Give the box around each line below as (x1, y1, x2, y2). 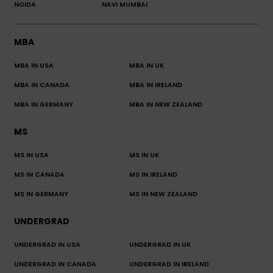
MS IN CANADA (14, 169, 65, 179)
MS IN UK (129, 150, 159, 160)
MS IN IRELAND (129, 169, 177, 179)
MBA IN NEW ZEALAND (129, 99, 202, 109)
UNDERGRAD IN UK (129, 239, 191, 249)
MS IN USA (14, 150, 49, 160)
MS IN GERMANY (14, 189, 68, 199)
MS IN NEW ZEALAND (129, 189, 197, 199)
